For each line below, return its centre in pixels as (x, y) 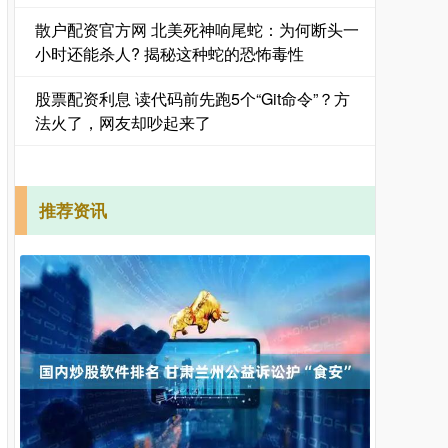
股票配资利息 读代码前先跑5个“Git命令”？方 (192, 98)
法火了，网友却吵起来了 (123, 122)
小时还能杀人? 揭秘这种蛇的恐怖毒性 (169, 53)
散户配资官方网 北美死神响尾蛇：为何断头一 (197, 29)
